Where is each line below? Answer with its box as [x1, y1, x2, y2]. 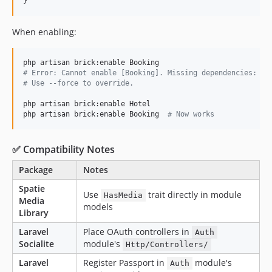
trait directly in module [146, 189, 242, 200]
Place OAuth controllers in [83, 226, 192, 237]
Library [19, 207, 49, 219]
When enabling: [12, 26, 76, 38]
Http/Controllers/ [126, 240, 209, 249]
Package [19, 164, 53, 175]
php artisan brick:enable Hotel [23, 100, 151, 108]
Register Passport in [83, 257, 167, 268]
